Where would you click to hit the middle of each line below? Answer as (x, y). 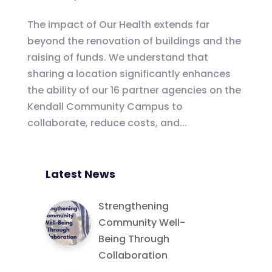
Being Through (134, 239)
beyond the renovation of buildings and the (134, 41)
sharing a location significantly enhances (129, 73)
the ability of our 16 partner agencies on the (134, 90)
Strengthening (133, 206)
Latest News (80, 174)
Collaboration (133, 255)
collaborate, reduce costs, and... (107, 123)
